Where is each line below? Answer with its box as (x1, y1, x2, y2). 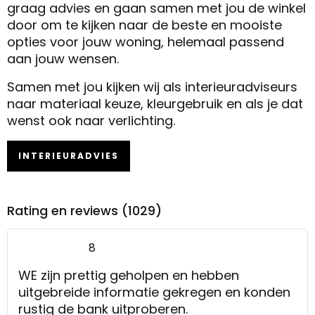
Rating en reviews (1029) (7, 201, 162, 219)
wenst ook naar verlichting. (7, 111, 175, 129)
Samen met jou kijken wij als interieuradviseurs (7, 77, 297, 96)
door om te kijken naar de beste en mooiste (7, 15, 282, 34)
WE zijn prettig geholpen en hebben (18, 266, 239, 284)
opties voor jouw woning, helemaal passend (7, 32, 284, 51)
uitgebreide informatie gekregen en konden (18, 283, 290, 301)
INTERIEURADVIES (18, 149, 119, 162)
